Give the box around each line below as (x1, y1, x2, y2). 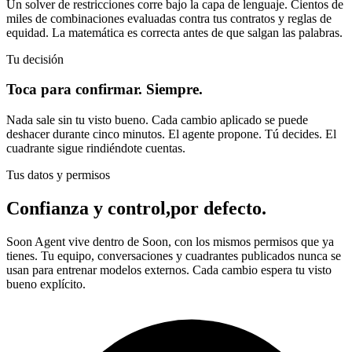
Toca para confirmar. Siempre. (6, 81, 203, 98)
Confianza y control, (6, 197, 170, 218)
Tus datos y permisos (6, 168, 110, 181)
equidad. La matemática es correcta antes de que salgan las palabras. (6, 25, 343, 39)
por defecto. (170, 197, 266, 218)
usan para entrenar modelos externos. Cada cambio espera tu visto (6, 262, 332, 277)
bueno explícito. (6, 277, 86, 291)
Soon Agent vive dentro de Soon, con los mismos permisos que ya (6, 234, 334, 248)
